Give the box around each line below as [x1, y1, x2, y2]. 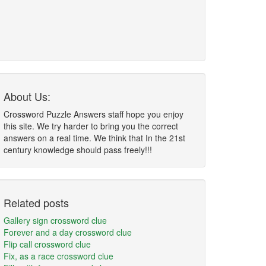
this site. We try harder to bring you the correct [4, 120, 178, 132]
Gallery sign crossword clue [4, 214, 107, 226]
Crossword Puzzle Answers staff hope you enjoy [4, 108, 183, 120]
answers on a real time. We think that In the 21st [4, 132, 185, 144]
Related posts [4, 195, 69, 210]
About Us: [4, 88, 50, 104]
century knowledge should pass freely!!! [4, 144, 152, 156]
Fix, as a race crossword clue [4, 250, 113, 262]
